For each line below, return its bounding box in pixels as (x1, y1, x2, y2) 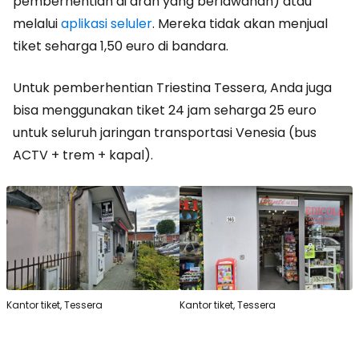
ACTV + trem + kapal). (13, 146, 153, 165)
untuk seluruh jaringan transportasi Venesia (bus (13, 123, 317, 143)
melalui (13, 14, 61, 34)
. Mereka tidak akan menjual (152, 14, 328, 34)
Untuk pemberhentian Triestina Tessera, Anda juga (13, 79, 332, 98)
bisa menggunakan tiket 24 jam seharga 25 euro (13, 101, 317, 120)
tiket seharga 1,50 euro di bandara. (13, 37, 228, 56)
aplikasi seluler (61, 14, 152, 34)
